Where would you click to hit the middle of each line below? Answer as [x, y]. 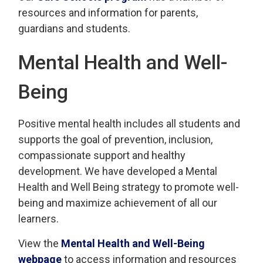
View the [40, 243]
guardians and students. [75, 28]
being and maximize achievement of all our [118, 203]
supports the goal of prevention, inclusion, [116, 139]
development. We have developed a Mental [118, 171]
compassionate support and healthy [102, 155]
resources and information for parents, [108, 13]
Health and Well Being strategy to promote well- [129, 187]
